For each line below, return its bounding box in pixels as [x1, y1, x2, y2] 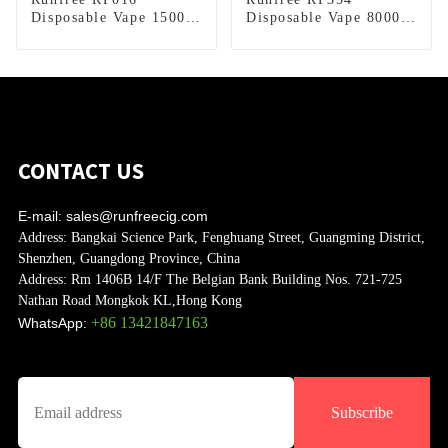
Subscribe [331, 404, 394, 422]
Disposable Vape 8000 [245, 10, 401, 26]
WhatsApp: [17, 315, 87, 332]
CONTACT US [17, 157, 144, 186]
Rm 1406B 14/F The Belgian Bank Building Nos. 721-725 [66, 272, 402, 288]
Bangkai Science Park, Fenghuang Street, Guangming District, [66, 230, 425, 246]
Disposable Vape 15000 [30, 10, 195, 26]
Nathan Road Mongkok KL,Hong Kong [17, 293, 242, 309]
